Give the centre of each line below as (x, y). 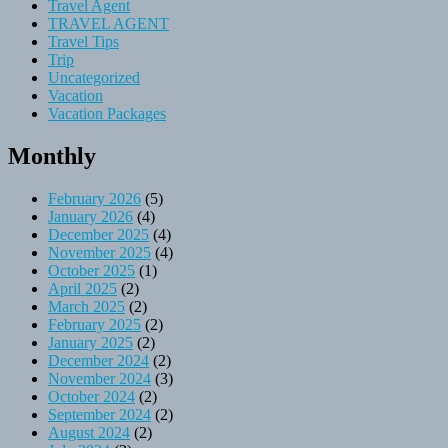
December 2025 (98, 234)
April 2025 (82, 288)
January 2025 (90, 342)
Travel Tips (83, 41)
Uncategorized (94, 77)
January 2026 (90, 216)
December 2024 (98, 360)
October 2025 (91, 270)
